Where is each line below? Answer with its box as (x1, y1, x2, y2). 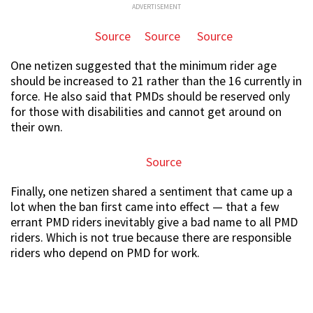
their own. (10, 119, 63, 136)
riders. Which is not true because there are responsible (10, 230, 291, 246)
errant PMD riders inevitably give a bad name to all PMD (10, 214, 298, 231)
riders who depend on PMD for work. (10, 245, 200, 261)
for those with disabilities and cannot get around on (10, 104, 282, 120)
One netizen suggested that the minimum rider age (10, 58, 277, 74)
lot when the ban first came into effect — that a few (10, 199, 279, 215)
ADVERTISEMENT (132, 2, 181, 12)
